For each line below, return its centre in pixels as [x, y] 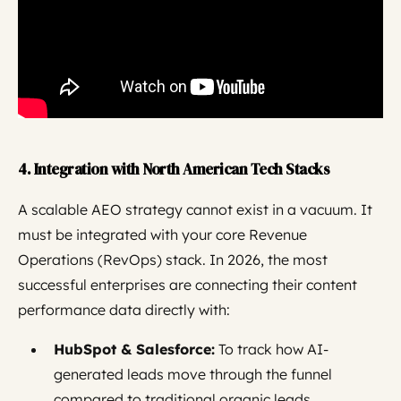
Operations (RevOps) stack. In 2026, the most [173, 260]
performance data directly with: [124, 310]
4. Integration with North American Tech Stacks [174, 169]
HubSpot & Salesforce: [134, 349]
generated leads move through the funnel [193, 374]
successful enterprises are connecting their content [188, 285]
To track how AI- [272, 349]
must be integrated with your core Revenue [162, 235]
